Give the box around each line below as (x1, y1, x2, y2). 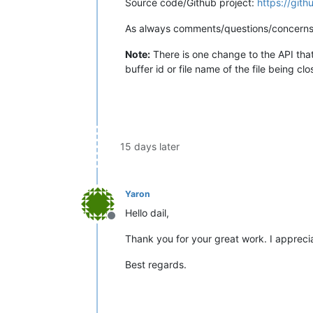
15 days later (120, 140, 180, 152)
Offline (110, 215, 145, 230)
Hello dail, (125, 206, 169, 219)
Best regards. (125, 258, 187, 270)
